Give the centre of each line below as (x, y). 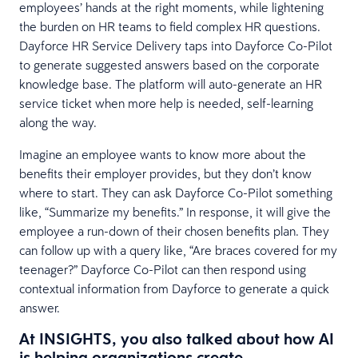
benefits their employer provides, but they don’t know (165, 173)
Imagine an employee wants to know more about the (163, 154)
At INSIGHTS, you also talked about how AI (177, 338)
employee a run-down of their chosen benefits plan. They (174, 231)
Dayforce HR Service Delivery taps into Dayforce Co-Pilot (176, 45)
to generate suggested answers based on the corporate (169, 64)
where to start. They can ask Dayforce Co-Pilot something (176, 192)
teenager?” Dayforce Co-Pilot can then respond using (163, 269)
